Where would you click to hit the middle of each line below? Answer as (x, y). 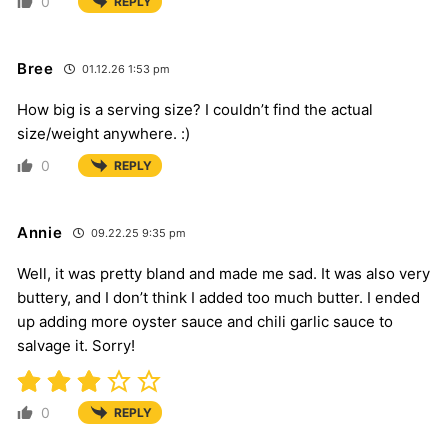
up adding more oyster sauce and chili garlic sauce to (205, 322)
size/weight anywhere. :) (103, 134)
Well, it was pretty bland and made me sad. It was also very (223, 274)
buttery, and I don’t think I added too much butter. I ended (218, 298)
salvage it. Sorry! (76, 346)
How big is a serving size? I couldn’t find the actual (195, 110)
